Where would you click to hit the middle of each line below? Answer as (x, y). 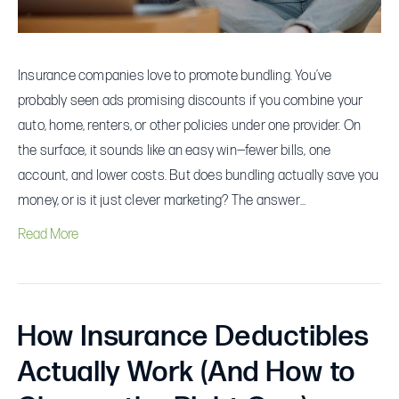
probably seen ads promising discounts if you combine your (191, 101)
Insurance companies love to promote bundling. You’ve (175, 76)
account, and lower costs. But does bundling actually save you (199, 175)
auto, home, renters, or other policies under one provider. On (190, 126)
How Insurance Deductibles (194, 337)
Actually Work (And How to (187, 372)
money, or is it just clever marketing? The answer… (162, 200)
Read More (48, 234)
